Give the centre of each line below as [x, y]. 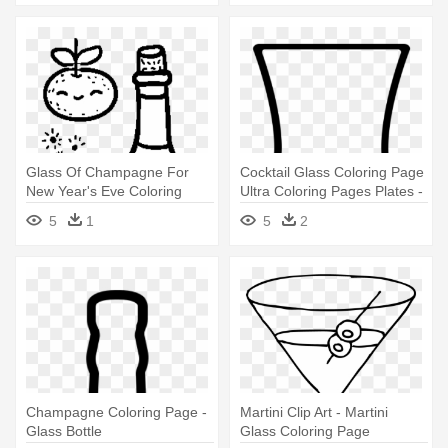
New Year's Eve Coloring [104, 190]
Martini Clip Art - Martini [314, 411]
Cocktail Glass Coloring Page [332, 171]
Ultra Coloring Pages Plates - [331, 190]
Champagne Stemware [313, 209]
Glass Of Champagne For [107, 171]
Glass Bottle [64, 430]
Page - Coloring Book [93, 209]
